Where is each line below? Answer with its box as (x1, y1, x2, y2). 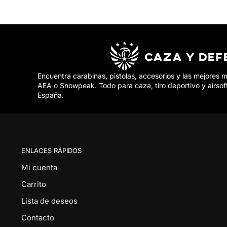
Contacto (21, 212, 54, 222)
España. (37, 91, 64, 100)
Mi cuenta (21, 162, 57, 172)
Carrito (21, 179, 46, 189)
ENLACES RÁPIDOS (21, 146, 82, 155)
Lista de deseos (21, 196, 78, 206)
